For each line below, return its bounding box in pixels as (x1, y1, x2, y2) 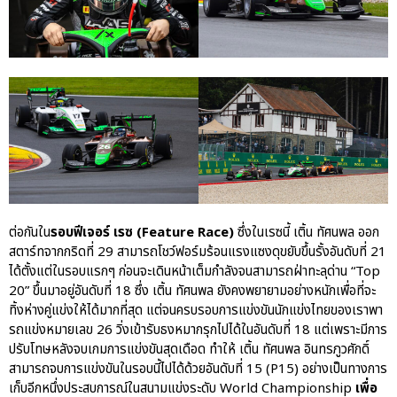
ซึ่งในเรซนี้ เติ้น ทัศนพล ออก (237, 222, 379, 243)
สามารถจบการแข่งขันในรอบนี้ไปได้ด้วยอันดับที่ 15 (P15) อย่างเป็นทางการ (9, 358, 387, 379)
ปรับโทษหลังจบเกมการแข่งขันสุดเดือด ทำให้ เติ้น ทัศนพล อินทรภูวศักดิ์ (9, 339, 370, 360)
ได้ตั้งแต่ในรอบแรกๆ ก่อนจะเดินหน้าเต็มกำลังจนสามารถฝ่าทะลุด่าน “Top (9, 261, 380, 282)
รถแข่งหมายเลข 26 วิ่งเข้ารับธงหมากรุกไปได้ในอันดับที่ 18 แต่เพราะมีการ (9, 319, 387, 340)
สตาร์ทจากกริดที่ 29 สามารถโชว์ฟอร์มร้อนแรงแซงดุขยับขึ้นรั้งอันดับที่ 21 (9, 241, 386, 262)
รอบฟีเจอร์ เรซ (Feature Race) (51, 222, 237, 243)
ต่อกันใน (9, 222, 51, 243)
